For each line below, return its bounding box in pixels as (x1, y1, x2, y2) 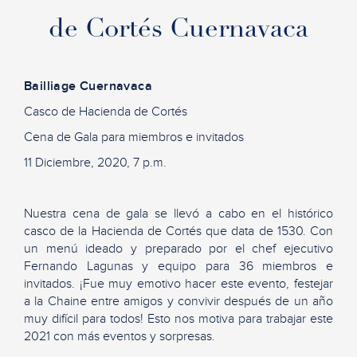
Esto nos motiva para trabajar (147, 311, 306, 327)
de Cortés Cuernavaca (49, 18, 308, 44)
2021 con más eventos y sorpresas (24, 328, 212, 344)
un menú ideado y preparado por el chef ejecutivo (24, 241, 333, 257)
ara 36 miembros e (212, 258, 334, 274)
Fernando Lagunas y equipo (24, 258, 197, 274)
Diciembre (35, 155, 91, 171)
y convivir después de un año (167, 293, 334, 309)
